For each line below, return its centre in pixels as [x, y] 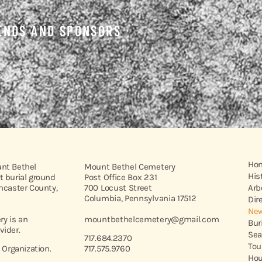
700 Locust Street [118, 187]
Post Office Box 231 [121, 177]
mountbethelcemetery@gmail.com [152, 219]
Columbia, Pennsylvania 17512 [140, 198]
